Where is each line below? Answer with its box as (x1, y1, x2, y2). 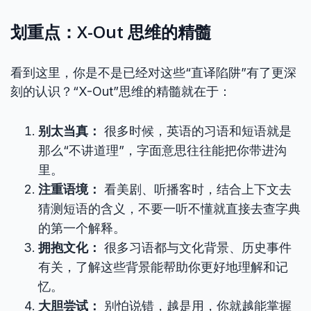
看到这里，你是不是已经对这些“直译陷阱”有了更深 (10, 65, 296, 80)
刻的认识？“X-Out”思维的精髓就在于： (10, 84, 231, 99)
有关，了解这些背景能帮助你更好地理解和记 (38, 260, 288, 274)
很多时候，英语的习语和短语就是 (101, 124, 292, 138)
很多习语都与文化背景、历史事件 (101, 240, 292, 255)
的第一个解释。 (38, 221, 126, 235)
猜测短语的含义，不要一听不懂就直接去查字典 (38, 201, 301, 216)
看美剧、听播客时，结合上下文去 (101, 182, 292, 196)
